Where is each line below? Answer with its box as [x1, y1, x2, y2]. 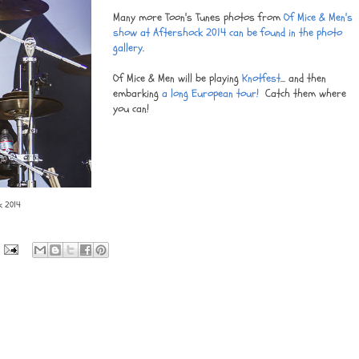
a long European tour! [162, 85, 259, 101]
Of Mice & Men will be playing [113, 70, 242, 86]
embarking [113, 85, 162, 101]
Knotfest [242, 70, 280, 86]
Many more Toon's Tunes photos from [113, 9, 284, 25]
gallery [113, 39, 143, 55]
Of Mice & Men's [284, 9, 353, 25]
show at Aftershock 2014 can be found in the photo [113, 24, 342, 40]
